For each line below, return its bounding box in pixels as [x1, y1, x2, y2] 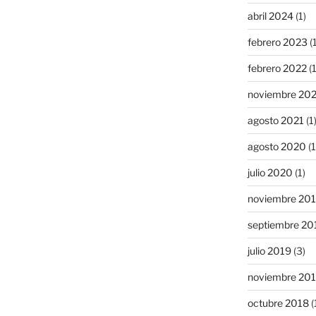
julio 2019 [247, 244, 291, 257]
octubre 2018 [247, 296, 309, 309]
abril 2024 [247, 9, 293, 22]
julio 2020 [247, 166, 293, 178]
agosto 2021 [247, 114, 304, 126]
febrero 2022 [247, 61, 307, 74]
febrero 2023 [247, 35, 308, 48]
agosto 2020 [247, 140, 306, 152]
